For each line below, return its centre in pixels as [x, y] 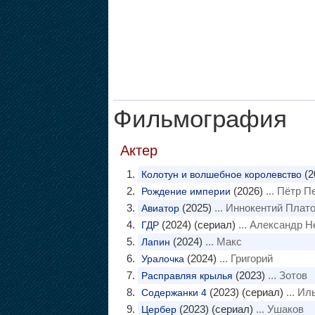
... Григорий [244, 258]
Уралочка [162, 259]
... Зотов [286, 275]
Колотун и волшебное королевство [221, 174]
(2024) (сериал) [197, 225]
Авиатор [160, 208]
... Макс [222, 242]
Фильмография [200, 119]
